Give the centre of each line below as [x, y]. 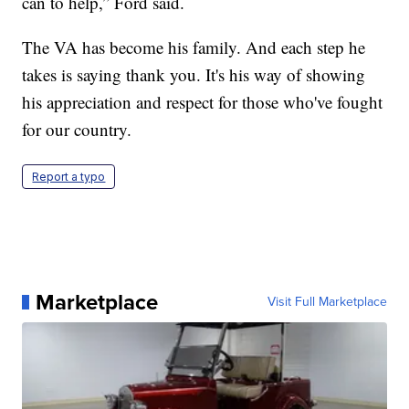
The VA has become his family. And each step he [194, 47]
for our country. [77, 129]
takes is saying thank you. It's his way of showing [194, 74]
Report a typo [69, 176]
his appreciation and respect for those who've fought [203, 101]
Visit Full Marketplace [327, 301]
